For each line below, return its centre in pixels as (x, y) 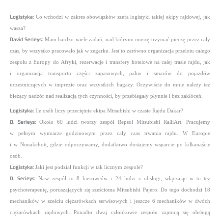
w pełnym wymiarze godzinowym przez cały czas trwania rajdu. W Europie (110, 133)
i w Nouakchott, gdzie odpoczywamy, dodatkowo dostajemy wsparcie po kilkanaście (110, 144)
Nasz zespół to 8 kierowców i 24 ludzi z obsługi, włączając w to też (123, 178)
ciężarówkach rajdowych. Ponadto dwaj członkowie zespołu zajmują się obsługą (110, 212)
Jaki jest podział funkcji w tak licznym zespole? (88, 167)
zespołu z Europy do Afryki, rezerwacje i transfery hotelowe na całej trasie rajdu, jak (110, 62)
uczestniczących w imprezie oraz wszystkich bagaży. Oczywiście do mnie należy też (110, 85)
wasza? (18, 28)
